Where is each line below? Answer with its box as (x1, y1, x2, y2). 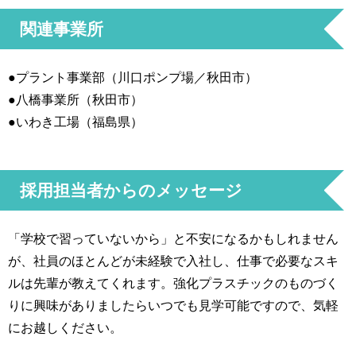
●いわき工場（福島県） (8, 115, 143, 129)
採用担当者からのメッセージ (20, 182, 242, 199)
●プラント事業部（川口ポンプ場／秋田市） (8, 71, 257, 84)
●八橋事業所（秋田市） (8, 93, 143, 106)
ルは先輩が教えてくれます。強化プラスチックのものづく (8, 277, 339, 290)
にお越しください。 (8, 321, 122, 335)
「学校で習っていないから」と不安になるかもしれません (8, 232, 339, 246)
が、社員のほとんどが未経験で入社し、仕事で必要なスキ (8, 254, 339, 268)
